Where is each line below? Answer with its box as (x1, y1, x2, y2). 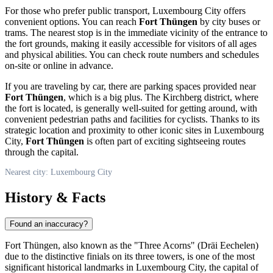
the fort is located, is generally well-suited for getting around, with (5, 102, 257, 113)
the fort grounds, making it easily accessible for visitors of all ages (5, 38, 257, 49)
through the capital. (5, 146, 79, 157)
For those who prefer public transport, (5, 5, 152, 16)
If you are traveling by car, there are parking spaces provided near (5, 80, 256, 91)
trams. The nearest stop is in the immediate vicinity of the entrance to (5, 27, 268, 38)
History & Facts (5, 189, 105, 205)
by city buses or (197, 16, 260, 27)
